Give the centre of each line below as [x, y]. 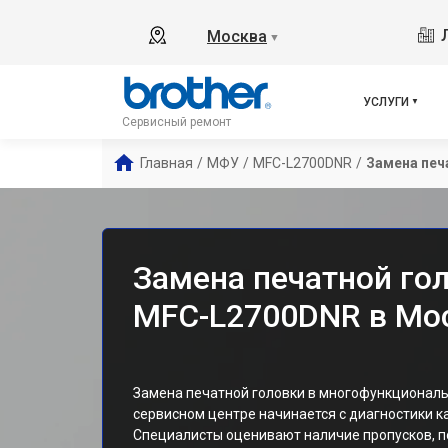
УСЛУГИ [386, 102]
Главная [166, 163]
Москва [237, 36]
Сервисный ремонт [176, 122]
